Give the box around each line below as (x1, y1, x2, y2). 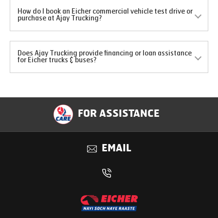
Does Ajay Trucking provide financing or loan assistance (18, 49, 192, 57)
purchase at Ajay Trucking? (18, 14, 102, 22)
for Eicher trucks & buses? (18, 56, 96, 64)
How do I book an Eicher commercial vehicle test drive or (18, 7, 193, 16)
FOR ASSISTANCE (78, 109, 160, 119)
